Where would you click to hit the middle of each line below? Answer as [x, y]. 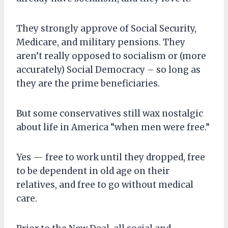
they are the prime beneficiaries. [88, 83]
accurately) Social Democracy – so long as [108, 69]
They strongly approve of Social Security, [106, 28]
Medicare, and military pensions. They [101, 42]
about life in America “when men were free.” [113, 127]
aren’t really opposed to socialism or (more [111, 56]
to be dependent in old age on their [93, 171]
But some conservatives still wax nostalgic [110, 113]
